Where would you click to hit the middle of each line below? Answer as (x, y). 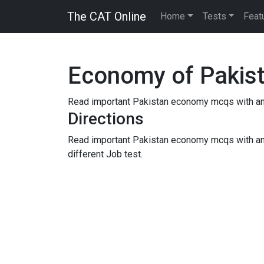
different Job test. (105, 154)
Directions (106, 119)
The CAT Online (107, 16)
